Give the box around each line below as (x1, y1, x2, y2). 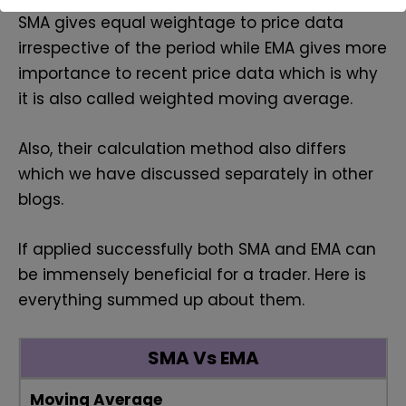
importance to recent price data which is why (18, 62, 378, 84)
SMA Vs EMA (148, 345, 259, 372)
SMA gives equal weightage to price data (18, 11, 343, 34)
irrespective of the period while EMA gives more (18, 36, 387, 59)
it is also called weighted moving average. (18, 87, 357, 110)
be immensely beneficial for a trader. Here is (18, 264, 366, 286)
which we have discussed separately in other (18, 163, 373, 186)
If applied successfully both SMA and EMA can (18, 238, 376, 261)
